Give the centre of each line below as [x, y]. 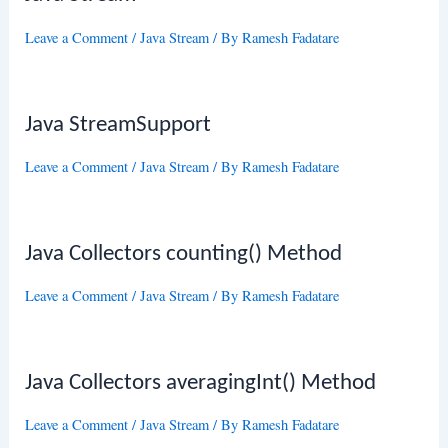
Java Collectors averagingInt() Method [201, 383]
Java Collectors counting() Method [184, 254]
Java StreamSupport [118, 125]
